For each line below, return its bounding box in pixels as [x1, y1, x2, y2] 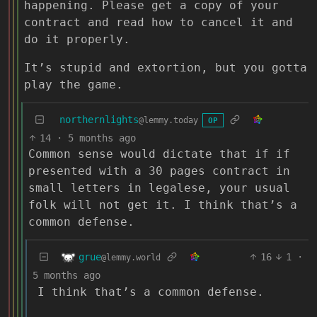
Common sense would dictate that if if [28, 146, 290, 161]
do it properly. [24, 32, 130, 46]
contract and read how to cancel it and [24, 15, 293, 29]
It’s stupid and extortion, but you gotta [24, 60, 307, 74]
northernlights [59, 113, 139, 125]
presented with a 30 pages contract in [28, 163, 290, 178]
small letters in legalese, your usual [28, 180, 290, 195]
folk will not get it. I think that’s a [28, 197, 297, 212]
